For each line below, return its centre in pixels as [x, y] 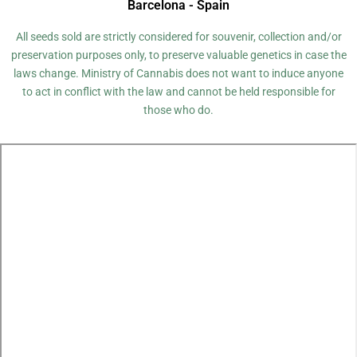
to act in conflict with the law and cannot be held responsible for [178, 92]
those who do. [178, 110]
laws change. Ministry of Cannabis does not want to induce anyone [178, 73]
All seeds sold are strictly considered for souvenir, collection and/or [178, 37]
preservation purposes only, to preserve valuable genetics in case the [178, 55]
